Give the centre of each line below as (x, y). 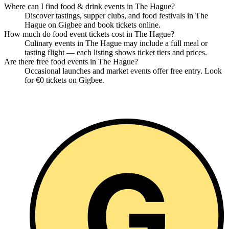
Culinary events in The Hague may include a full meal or (116, 43)
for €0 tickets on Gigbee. (64, 80)
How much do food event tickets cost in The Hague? (89, 34)
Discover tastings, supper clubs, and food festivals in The (116, 16)
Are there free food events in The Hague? (71, 62)
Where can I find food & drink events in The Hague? (89, 7)
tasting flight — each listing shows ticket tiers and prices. (116, 53)
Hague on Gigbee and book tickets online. (93, 25)
